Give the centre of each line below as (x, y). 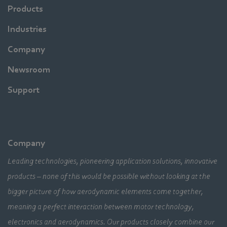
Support (24, 90)
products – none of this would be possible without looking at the (109, 177)
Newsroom (29, 70)
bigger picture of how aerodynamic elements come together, (105, 192)
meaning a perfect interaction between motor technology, (101, 207)
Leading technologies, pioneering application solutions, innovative (112, 161)
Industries (27, 29)
